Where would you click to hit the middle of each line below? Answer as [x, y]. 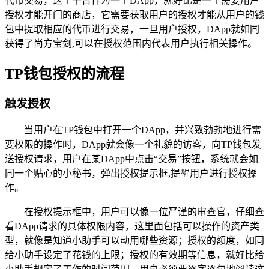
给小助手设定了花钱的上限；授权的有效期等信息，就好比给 [134, 255]
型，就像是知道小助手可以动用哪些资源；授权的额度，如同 [134, 241]
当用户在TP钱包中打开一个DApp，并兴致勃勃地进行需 [143, 130]
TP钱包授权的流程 [65, 74]
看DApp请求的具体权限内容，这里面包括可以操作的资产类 [132, 226]
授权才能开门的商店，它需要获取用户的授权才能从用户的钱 [134, 14]
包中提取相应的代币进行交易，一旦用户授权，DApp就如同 [132, 29]
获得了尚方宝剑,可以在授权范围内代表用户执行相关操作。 [131, 43]
